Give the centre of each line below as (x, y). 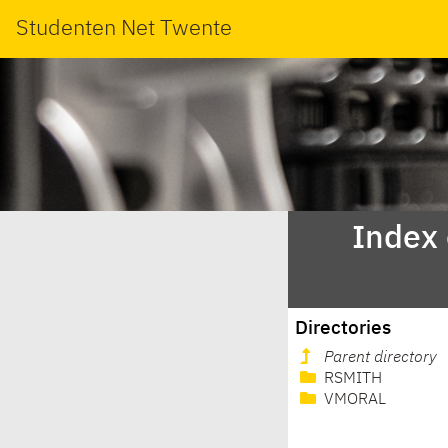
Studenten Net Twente (124, 28)
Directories (343, 328)
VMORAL (353, 400)
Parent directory (380, 358)
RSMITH (351, 379)
